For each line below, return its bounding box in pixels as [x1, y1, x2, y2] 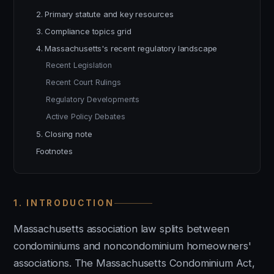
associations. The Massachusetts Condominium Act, [13, 257, 255, 269]
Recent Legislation [46, 61, 112, 70]
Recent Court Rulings [46, 78, 121, 87]
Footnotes [36, 146, 73, 156]
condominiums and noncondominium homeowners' [13, 240, 251, 252]
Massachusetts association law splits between [13, 223, 229, 235]
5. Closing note [36, 129, 92, 139]
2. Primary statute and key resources [36, 9, 174, 19]
